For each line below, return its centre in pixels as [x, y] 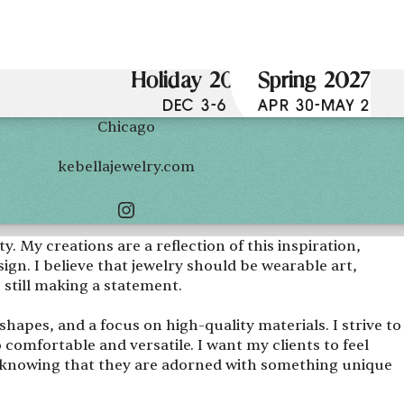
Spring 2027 [314, 83]
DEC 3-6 [195, 106]
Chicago [126, 127]
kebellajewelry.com [126, 166]
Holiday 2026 [194, 83]
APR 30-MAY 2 [314, 106]
